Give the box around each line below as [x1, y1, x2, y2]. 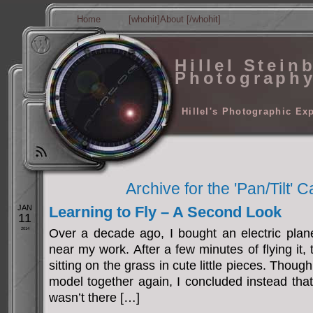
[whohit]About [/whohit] [129, 14, 221, 24]
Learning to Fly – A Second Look [49, 203, 282, 221]
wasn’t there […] [49, 291, 140, 305]
